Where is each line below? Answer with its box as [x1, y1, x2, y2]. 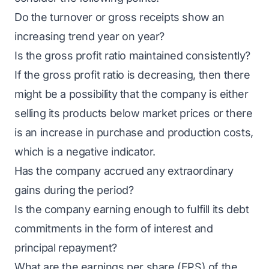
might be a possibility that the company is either [14, 88, 249, 100]
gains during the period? [14, 184, 134, 196]
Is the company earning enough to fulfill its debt [14, 203, 249, 216]
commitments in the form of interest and [14, 222, 213, 235]
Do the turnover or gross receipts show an [14, 11, 225, 23]
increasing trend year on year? [14, 30, 165, 43]
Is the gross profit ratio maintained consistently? [14, 49, 251, 62]
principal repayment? [14, 241, 118, 254]
